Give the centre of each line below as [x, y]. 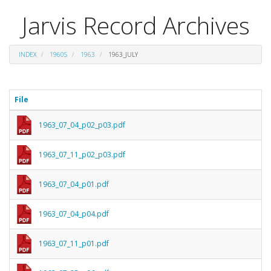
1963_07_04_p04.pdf [74, 214]
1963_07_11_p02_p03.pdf [82, 154]
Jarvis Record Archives [135, 25]
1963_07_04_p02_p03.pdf [82, 125]
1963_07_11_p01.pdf [74, 243]
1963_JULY [122, 54]
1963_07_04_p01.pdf [74, 184]
